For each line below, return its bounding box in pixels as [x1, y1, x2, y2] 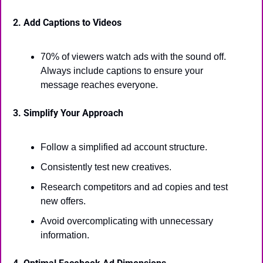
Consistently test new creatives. [41, 162, 171, 172]
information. [41, 230, 89, 240]
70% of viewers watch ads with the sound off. [41, 52, 226, 62]
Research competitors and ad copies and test [41, 182, 228, 192]
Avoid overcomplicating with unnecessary [41, 216, 213, 226]
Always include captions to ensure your [41, 66, 203, 76]
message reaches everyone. [41, 80, 158, 90]
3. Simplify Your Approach [13, 107, 123, 119]
